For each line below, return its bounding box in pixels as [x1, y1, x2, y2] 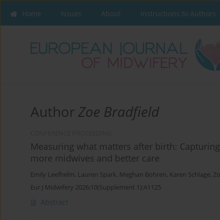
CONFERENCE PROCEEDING [30, 129, 111, 138]
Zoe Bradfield [78, 102, 159, 121]
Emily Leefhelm [30, 170, 75, 179]
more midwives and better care [30, 152, 160, 165]
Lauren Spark [78, 170, 116, 179]
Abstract [41, 197, 68, 207]
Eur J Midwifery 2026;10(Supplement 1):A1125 [30, 183, 161, 192]
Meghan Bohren [119, 170, 166, 179]
